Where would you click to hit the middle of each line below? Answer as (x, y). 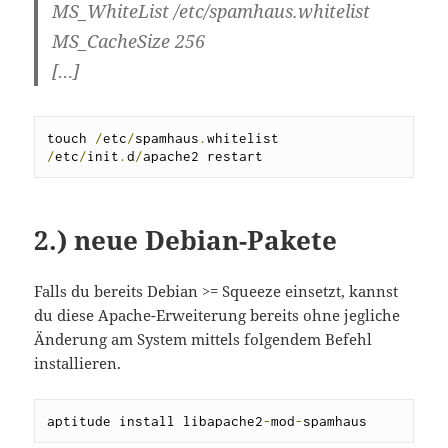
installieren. (78, 363)
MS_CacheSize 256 (129, 41)
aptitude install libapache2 (155, 421)
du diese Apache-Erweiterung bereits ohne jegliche (217, 315)
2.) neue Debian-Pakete (186, 240)
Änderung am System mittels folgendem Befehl (203, 339)
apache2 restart (203, 156)
